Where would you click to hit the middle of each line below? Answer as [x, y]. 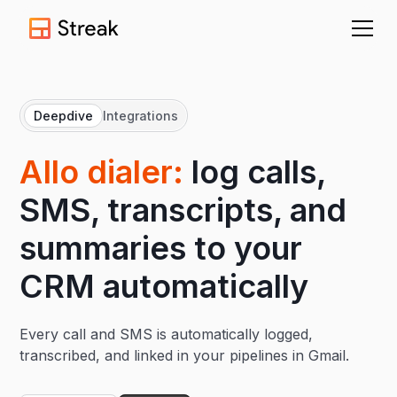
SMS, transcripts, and [183, 210]
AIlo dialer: [102, 172]
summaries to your [161, 248]
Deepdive [64, 116]
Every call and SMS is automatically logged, [167, 334]
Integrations [141, 116]
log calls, [255, 172]
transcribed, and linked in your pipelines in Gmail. [185, 355]
